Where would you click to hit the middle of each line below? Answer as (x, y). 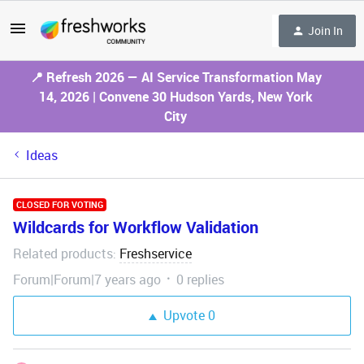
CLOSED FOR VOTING (60, 204)
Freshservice (156, 253)
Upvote (184, 315)
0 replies (200, 279)
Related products (63, 253)
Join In (325, 30)
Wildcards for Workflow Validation (136, 227)
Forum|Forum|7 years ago (87, 279)
